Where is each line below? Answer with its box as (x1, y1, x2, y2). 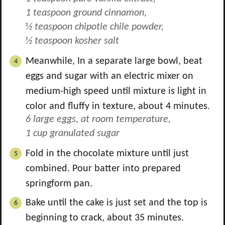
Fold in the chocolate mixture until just (26, 149, 189, 159)
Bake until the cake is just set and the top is (26, 198, 207, 208)
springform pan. (26, 179, 92, 189)
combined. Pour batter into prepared (26, 164, 181, 174)
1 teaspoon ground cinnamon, (26, 8, 147, 18)
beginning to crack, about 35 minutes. (26, 213, 186, 223)
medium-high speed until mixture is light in (26, 86, 206, 96)
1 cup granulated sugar (26, 129, 120, 139)
